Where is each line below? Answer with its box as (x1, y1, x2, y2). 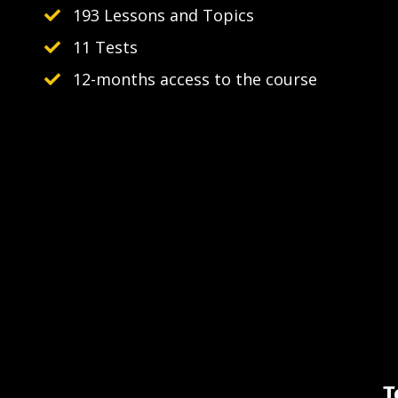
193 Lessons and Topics (73, 4, 254, 27)
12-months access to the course (73, 68, 317, 91)
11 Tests (73, 36, 138, 59)
